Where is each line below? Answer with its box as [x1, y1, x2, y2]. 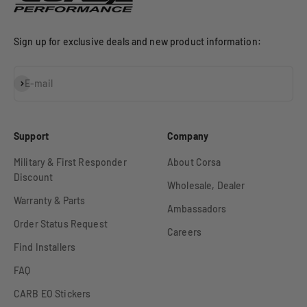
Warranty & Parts [14, 194, 86, 206]
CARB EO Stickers [14, 287, 91, 299]
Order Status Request [14, 217, 108, 230]
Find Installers [14, 241, 76, 253]
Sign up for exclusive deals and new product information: [14, 35, 261, 47]
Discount [14, 171, 53, 183]
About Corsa [167, 156, 221, 168]
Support [14, 130, 49, 142]
